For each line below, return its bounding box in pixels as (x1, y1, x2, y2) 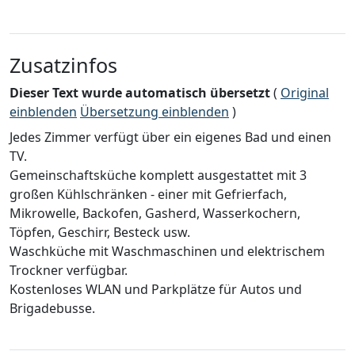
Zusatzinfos (10, 52, 117, 79)
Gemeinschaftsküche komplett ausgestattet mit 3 (10, 166, 307, 185)
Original (281, 84, 329, 102)
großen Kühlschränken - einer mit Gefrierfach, (10, 185, 287, 204)
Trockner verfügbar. (10, 261, 128, 280)
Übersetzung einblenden (80, 103, 229, 121)
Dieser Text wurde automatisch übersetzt (10, 84, 270, 102)
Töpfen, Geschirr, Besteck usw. (10, 223, 190, 242)
